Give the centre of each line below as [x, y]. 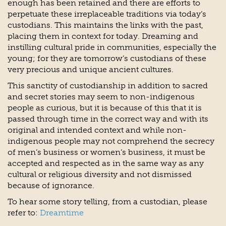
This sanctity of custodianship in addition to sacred [108, 86]
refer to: [24, 213]
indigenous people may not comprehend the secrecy [111, 141]
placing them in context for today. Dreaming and [103, 36]
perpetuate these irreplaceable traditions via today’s [107, 14]
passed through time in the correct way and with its [108, 119]
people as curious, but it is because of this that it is [105, 108]
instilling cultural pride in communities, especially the [112, 47]
